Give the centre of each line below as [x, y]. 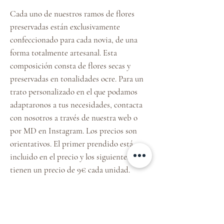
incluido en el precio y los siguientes [70, 156]
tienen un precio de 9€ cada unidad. [71, 169]
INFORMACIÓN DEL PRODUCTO [76, 202]
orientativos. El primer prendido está [71, 143]
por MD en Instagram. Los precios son [73, 130]
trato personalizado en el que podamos [74, 91]
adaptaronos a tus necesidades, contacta [76, 104]
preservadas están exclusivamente [65, 26]
